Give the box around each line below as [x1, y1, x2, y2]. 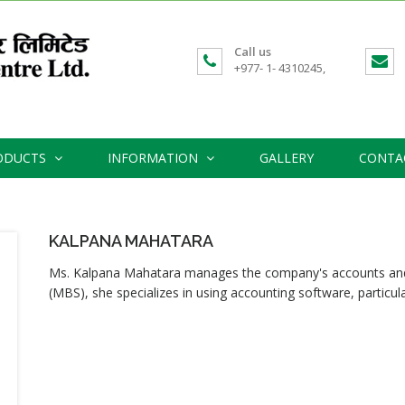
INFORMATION [108, 149, 202, 166]
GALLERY [259, 149, 314, 166]
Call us [234, 43, 271, 60]
